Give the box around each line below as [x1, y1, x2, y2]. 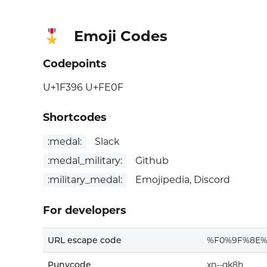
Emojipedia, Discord [133, 174, 230, 185]
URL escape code [48, 235, 122, 246]
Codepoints [43, 57, 107, 70]
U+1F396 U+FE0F [43, 82, 123, 93]
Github [133, 155, 169, 166]
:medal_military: [48, 155, 122, 166]
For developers [43, 204, 126, 217]
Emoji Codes [74, 27, 167, 45]
